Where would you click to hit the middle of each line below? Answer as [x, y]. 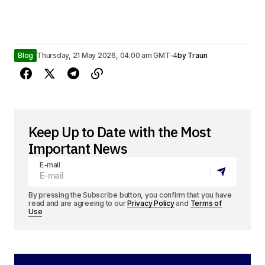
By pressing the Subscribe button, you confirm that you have [130, 195]
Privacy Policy [151, 203]
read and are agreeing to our [78, 203]
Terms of [206, 203]
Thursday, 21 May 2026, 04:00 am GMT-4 [107, 56]
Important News [78, 149]
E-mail [50, 165]
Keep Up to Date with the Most [120, 132]
